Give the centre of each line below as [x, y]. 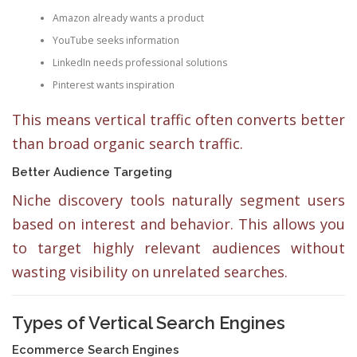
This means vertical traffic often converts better [178, 120]
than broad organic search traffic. [127, 144]
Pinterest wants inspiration [113, 84]
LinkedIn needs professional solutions [139, 62]
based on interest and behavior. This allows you [178, 224]
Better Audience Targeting [92, 172]
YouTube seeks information [116, 40]
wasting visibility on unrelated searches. [150, 272]
